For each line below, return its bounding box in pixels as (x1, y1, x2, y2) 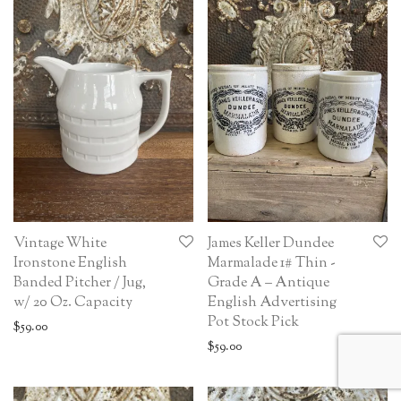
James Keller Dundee (208, 234, 334, 255)
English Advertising (208, 293, 337, 314)
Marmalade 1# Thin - (208, 253, 336, 275)
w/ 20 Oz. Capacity (13, 293, 132, 314)
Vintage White (13, 234, 107, 255)
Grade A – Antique (208, 273, 329, 294)
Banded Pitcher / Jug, (13, 273, 146, 294)
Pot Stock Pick (208, 312, 299, 334)
